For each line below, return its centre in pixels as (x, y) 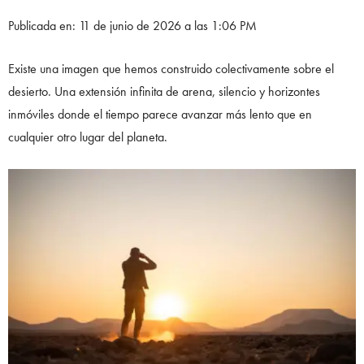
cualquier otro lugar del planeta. (88, 136)
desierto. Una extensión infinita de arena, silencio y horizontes (164, 91)
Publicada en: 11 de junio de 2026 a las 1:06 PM (132, 25)
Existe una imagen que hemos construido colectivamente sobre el (171, 68)
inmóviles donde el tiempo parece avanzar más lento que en (160, 114)
